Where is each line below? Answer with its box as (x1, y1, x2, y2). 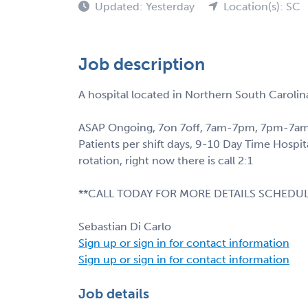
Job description (78, 53, 205, 75)
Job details (78, 285, 149, 302)
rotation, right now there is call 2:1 (78, 153, 253, 167)
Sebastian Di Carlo (78, 219, 171, 233)
